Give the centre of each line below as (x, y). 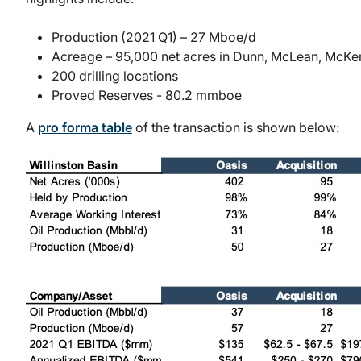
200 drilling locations (115, 76)
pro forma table (85, 128)
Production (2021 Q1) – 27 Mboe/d (154, 37)
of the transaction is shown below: (236, 128)
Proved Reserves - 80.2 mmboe (147, 95)
